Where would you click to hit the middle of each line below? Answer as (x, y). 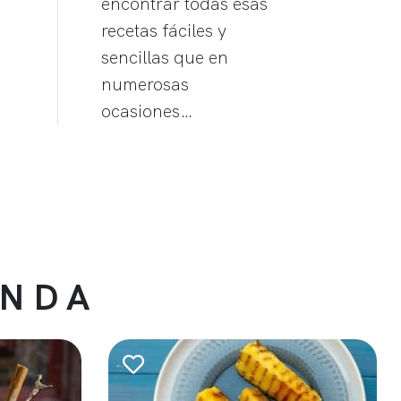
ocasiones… (147, 111)
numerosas (145, 84)
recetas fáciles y (164, 30)
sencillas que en (165, 57)
